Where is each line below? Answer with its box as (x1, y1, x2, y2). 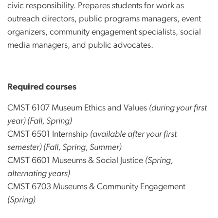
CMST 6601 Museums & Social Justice (7, 156, 145, 165)
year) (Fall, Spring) (7, 116, 72, 126)
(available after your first (90, 129, 177, 139)
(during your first (149, 103, 207, 112)
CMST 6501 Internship (7, 129, 90, 139)
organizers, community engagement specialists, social (7, 27, 201, 36)
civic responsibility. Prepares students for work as (7, 1, 184, 10)
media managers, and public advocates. (7, 40, 153, 50)
